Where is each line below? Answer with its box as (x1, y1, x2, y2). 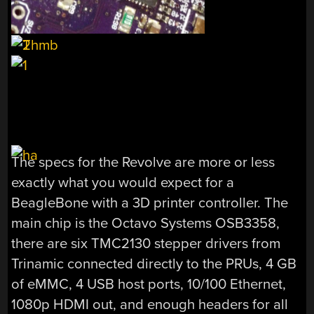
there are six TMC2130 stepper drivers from (11, 234, 281, 252)
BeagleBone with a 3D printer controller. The (11, 193, 289, 212)
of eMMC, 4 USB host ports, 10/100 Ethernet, (11, 275, 287, 293)
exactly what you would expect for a (11, 173, 235, 191)
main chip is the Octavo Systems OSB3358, (11, 214, 280, 232)
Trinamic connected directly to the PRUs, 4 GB (11, 254, 297, 273)
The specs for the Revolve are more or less (11, 153, 275, 171)
